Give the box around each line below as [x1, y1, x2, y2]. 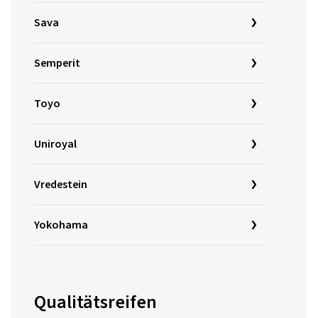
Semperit [34, 55, 80, 71]
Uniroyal [34, 136, 77, 152]
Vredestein [34, 177, 87, 192]
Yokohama [34, 217, 88, 233]
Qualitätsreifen [34, 289, 157, 315]
